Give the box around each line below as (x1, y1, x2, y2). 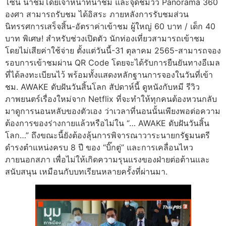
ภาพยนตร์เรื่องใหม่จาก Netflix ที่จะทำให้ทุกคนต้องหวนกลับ (5, 93, 217, 104)
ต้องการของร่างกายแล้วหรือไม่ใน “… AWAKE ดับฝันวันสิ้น (5, 118, 209, 128)
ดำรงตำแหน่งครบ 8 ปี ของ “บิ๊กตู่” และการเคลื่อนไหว (5, 142, 193, 152)
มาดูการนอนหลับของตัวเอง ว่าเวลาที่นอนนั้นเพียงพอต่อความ (5, 105, 220, 116)
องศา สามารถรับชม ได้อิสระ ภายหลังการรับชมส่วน (5, 9, 189, 19)
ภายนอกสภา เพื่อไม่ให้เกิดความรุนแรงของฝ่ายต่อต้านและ (5, 154, 210, 164)
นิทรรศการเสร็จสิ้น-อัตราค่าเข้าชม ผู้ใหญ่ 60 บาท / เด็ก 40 (5, 21, 215, 31)
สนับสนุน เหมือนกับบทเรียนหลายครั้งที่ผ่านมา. (5, 166, 167, 177)
